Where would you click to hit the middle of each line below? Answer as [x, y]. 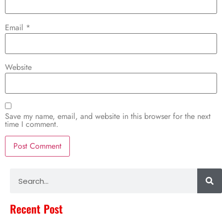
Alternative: [24, 170]
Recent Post [36, 209]
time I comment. [32, 124]
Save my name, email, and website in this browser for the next [108, 116]
